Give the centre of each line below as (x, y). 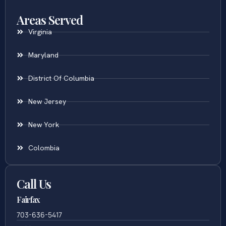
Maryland (43, 74)
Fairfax (28, 218)
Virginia (40, 51)
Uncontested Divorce (62, 10)
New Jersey (47, 120)
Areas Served (50, 39)
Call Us (34, 203)
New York (43, 144)
